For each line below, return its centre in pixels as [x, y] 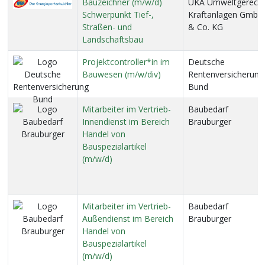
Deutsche [206, 62]
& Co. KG [206, 27]
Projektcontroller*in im [126, 62]
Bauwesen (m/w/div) [122, 74]
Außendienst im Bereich [128, 219]
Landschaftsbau [113, 39]
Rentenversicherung [226, 74]
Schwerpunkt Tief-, [118, 14]
